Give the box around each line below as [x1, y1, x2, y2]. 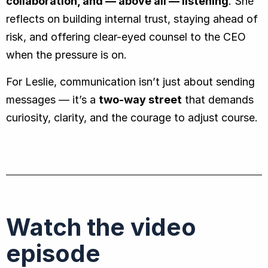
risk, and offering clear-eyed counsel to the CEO [6, 30, 246, 43]
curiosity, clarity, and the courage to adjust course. [6, 111, 258, 124]
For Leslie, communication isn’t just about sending [6, 75, 255, 88]
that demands [182, 93, 254, 106]
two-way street [99, 93, 182, 106]
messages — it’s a [6, 93, 99, 106]
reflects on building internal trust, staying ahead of [6, 12, 258, 25]
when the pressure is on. [6, 48, 127, 61]
